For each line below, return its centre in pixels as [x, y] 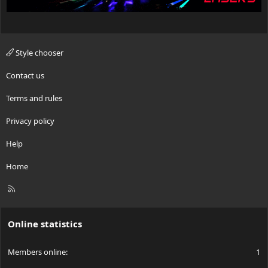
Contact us [25, 75]
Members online [37, 252]
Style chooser [39, 52]
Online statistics [45, 223]
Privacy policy [30, 121]
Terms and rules [34, 98]
